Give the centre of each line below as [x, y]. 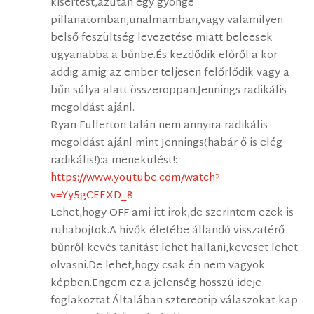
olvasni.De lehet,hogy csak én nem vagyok [158, 266]
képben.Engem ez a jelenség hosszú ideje [156, 284]
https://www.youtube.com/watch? [136, 179]
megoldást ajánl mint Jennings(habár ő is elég [167, 144]
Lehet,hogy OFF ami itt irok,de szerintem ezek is [172, 214]
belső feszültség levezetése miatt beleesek [162, 39]
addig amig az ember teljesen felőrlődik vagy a [170, 74]
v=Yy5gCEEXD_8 [92, 196]
